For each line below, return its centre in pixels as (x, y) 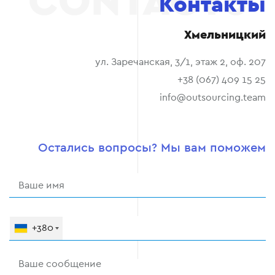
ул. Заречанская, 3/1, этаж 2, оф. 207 (180, 62)
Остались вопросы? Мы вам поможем (152, 148)
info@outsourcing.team (213, 98)
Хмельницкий (225, 35)
